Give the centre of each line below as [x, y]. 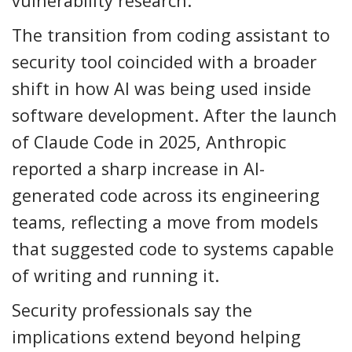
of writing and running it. [115, 275]
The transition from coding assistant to [171, 35]
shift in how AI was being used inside [161, 88]
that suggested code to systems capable [173, 248]
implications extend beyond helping [156, 336]
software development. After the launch [174, 115]
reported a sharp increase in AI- [138, 168]
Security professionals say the [132, 310]
